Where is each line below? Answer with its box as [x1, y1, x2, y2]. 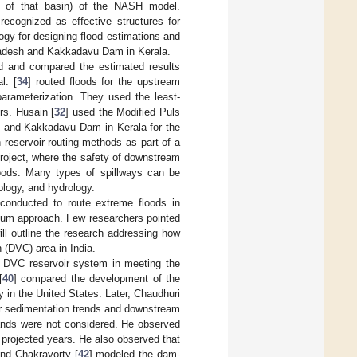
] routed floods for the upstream [28, 75, 180, 88]
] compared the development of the [13, 272, 181, 284]
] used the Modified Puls [65, 105, 181, 118]
